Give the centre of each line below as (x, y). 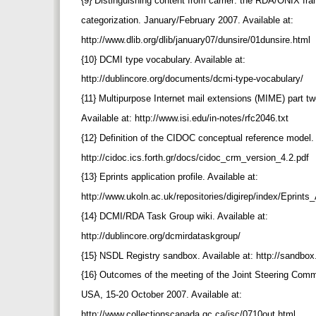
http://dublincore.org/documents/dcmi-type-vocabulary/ (194, 79)
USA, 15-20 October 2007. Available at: (163, 295)
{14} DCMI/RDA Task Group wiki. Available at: (176, 216)
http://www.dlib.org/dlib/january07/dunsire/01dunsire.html (197, 39)
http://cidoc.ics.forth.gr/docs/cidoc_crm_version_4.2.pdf (196, 157)
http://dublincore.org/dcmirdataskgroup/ (162, 236)
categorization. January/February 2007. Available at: (189, 20)
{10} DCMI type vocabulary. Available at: (165, 59)
